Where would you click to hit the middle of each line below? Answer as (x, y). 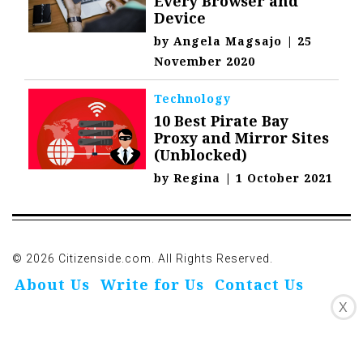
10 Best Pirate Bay (222, 120)
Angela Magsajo (228, 41)
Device (180, 17)
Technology (193, 98)
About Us (52, 285)
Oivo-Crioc (60, 346)
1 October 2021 (285, 177)
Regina (197, 177)
